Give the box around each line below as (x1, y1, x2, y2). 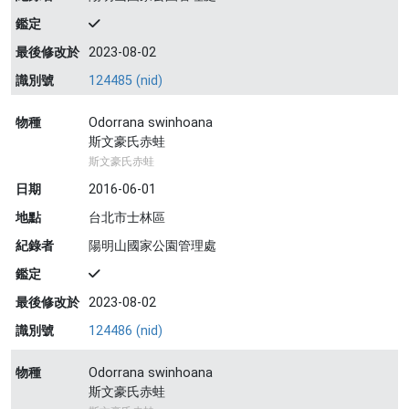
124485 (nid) (89, 73, 163, 89)
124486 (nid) (89, 323, 163, 339)
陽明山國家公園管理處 (89, 238, 216, 254)
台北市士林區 (89, 210, 165, 225)
